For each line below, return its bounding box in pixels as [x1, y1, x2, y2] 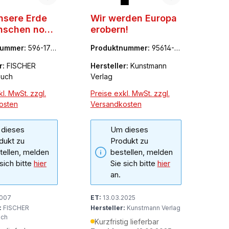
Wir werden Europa [90, 12, 177, 24]
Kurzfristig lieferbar [94, 217, 159, 226]
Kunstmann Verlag [125, 203, 180, 212]
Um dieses [110, 124, 148, 134]
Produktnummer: [90, 43, 152, 52]
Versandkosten [90, 99, 142, 108]
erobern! [90, 24, 128, 35]
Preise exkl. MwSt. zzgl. [90, 88, 170, 98]
